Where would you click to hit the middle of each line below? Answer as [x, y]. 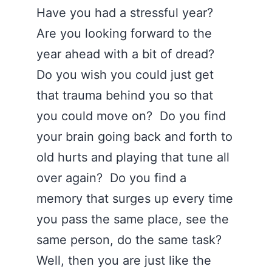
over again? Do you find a [111, 178]
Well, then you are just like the [124, 260]
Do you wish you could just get [125, 75]
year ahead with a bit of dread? [127, 54]
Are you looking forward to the [124, 33]
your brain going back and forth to [134, 137]
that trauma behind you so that [125, 95]
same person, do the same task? [133, 240]
